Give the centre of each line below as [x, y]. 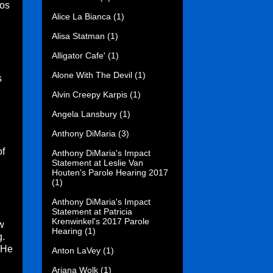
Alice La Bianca [81, 16]
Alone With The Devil [92, 75]
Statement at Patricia [92, 211]
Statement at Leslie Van [97, 162]
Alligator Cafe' [79, 55]
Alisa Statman [78, 36]
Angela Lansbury [84, 114]
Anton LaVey [76, 250]
